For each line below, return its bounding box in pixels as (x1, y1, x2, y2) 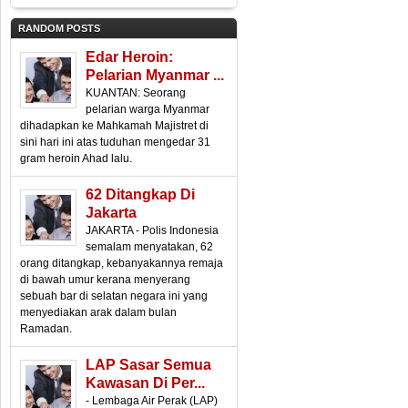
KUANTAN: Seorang (86, 87, 186, 99)
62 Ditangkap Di (86, 187, 195, 202)
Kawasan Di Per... (86, 375, 205, 391)
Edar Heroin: (86, 49, 173, 65)
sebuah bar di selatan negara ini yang (20, 290, 208, 302)
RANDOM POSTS (18, 23, 100, 34)
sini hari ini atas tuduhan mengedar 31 (20, 136, 210, 148)
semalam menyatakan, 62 (86, 240, 213, 253)
